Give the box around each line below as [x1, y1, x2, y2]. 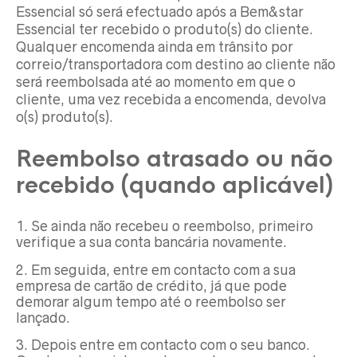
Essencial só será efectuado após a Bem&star [16, 3, 304, 20]
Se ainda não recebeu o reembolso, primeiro [31, 218, 313, 234]
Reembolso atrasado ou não [16, 144, 333, 173]
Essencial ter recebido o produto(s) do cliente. [16, 21, 313, 37]
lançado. [16, 309, 70, 326]
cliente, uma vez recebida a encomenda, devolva [16, 91, 326, 108]
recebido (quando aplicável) [16, 171, 333, 199]
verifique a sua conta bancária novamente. [16, 233, 287, 250]
